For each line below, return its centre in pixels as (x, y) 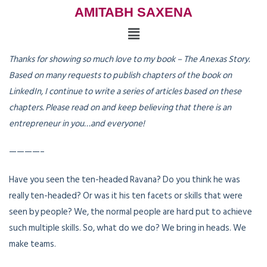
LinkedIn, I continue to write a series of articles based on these (125, 92)
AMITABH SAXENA (133, 12)
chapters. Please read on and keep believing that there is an (120, 108)
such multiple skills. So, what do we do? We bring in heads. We (128, 228)
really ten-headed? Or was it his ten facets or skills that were (126, 196)
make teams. (32, 244)
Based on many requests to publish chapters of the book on (120, 76)
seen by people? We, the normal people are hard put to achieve (131, 212)
